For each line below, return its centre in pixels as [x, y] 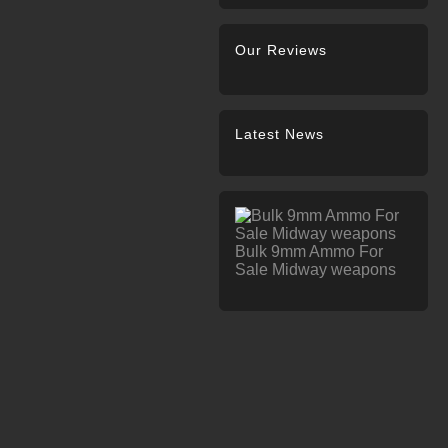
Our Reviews [281, 49]
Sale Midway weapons [316, 269]
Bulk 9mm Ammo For [309, 251]
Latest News [280, 133]
